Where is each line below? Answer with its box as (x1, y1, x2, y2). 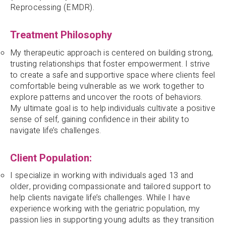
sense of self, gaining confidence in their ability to (10, 113, 189, 126)
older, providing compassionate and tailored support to (10, 181, 211, 193)
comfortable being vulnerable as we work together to (10, 80, 205, 92)
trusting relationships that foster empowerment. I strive (10, 58, 210, 70)
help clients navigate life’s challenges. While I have (10, 192, 190, 204)
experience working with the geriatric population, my (10, 203, 200, 215)
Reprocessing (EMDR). (10, 2, 94, 14)
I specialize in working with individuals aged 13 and (10, 169, 194, 182)
